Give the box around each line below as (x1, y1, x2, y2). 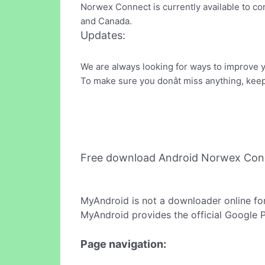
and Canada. (80, 15, 132, 27)
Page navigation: (80, 237, 166, 250)
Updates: (80, 29, 125, 42)
